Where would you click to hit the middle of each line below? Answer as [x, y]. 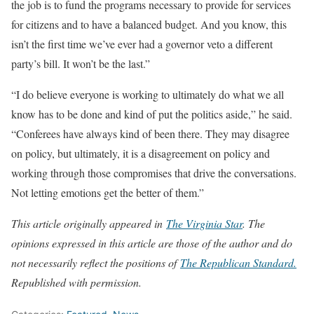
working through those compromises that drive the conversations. [154, 172]
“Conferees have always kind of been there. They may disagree [150, 133]
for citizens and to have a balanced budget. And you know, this [149, 24]
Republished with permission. [78, 282]
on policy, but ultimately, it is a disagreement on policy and [141, 153]
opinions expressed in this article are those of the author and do [152, 243]
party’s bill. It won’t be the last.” [81, 63]
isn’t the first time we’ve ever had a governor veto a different [142, 43]
